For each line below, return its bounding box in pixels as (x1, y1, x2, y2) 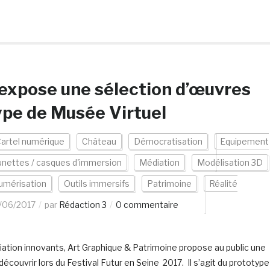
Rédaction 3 (58, 199, 107, 210)
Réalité (209, 178, 237, 189)
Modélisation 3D (196, 157, 263, 168)
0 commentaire (115, 199, 178, 210)
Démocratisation (133, 136, 202, 146)
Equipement (219, 136, 269, 146)
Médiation (139, 157, 180, 168)
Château (81, 136, 116, 146)
